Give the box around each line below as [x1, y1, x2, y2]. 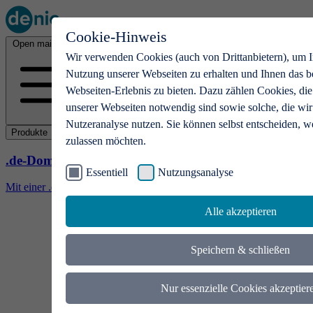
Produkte [11, 127, 48, 138]
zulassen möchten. [66, 135, 146, 147]
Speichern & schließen [191, 244, 290, 256]
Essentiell [86, 166, 128, 178]
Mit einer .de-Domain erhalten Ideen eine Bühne [6, 181, 219, 194]
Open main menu [13, 38, 82, 49]
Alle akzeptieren [204, 205, 277, 218]
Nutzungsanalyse [158, 166, 233, 178]
